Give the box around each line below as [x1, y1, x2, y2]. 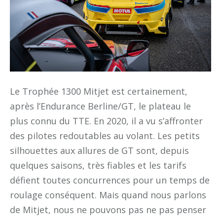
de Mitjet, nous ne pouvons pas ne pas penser [10, 203, 206, 216]
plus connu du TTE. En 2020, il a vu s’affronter [10, 114, 203, 127]
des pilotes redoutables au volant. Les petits [10, 129, 200, 142]
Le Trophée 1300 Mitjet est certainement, [10, 85, 187, 97]
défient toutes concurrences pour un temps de [10, 174, 210, 186]
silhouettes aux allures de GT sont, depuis [10, 144, 189, 156]
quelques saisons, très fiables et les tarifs [10, 159, 186, 171]
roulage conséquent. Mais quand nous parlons [10, 188, 206, 201]
